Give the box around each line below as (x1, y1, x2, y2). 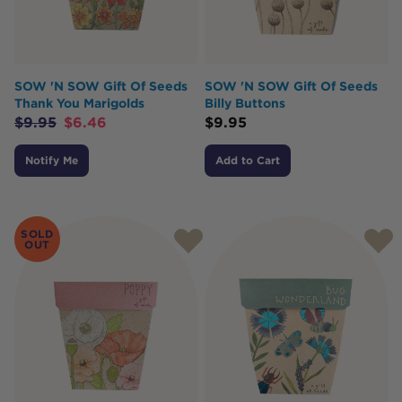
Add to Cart (215, 153, 280, 167)
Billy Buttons (205, 96, 285, 110)
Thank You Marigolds (14, 96, 144, 110)
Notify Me (25, 153, 78, 167)
